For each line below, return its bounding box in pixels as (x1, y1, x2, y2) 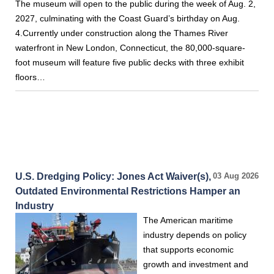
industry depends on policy (143, 230, 246, 240)
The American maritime (143, 215, 233, 225)
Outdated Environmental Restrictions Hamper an (15, 185, 240, 196)
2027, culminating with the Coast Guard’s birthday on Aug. (15, 13, 240, 23)
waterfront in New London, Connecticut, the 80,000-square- (15, 43, 245, 53)
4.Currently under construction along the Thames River (15, 28, 228, 38)
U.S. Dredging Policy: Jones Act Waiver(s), (15, 171, 211, 182)
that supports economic (143, 245, 234, 254)
